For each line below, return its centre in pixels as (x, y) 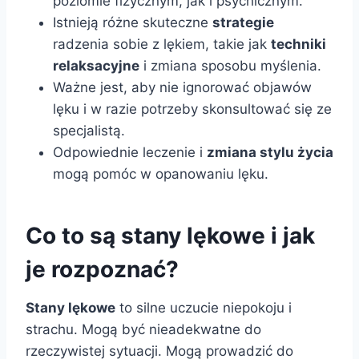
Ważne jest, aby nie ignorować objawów (182, 88)
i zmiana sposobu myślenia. (230, 66)
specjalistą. (89, 131)
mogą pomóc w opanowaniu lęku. (161, 174)
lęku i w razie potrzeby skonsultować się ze (192, 109)
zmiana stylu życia (270, 153)
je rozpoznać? (102, 270)
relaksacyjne (96, 66)
